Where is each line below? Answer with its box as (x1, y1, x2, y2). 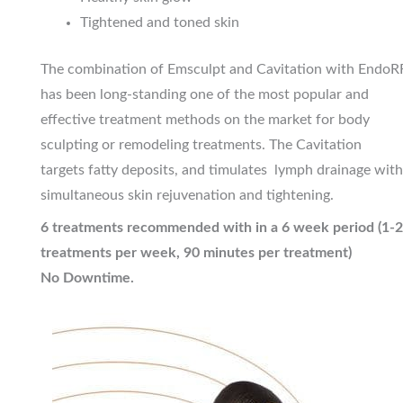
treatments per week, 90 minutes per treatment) (40, 246, 352, 261)
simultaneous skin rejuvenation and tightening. (40, 188, 337, 203)
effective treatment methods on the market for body (40, 112, 370, 128)
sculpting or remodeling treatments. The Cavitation (40, 138, 362, 153)
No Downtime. (40, 271, 134, 286)
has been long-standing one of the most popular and (40, 87, 369, 103)
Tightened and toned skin (80, 14, 240, 30)
